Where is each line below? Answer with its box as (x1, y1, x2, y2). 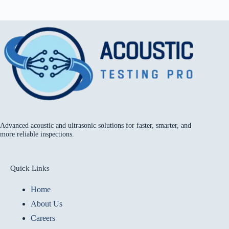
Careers (31, 214, 55, 223)
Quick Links (10, 164, 50, 173)
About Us (31, 199, 62, 209)
